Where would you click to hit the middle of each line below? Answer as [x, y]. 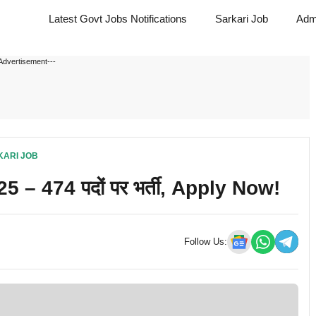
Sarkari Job [242, 19]
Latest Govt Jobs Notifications [118, 19]
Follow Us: [206, 242]
